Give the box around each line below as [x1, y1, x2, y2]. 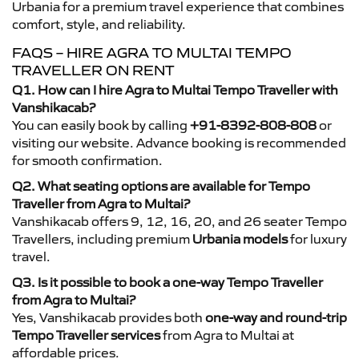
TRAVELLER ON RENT [12, 61, 174, 79]
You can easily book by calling [12, 116, 190, 133]
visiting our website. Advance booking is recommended [12, 134, 346, 151]
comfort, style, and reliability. [12, 15, 186, 32]
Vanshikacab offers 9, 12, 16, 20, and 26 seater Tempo [12, 212, 347, 229]
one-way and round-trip [205, 309, 347, 325]
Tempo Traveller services [12, 326, 160, 343]
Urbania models [192, 230, 288, 247]
